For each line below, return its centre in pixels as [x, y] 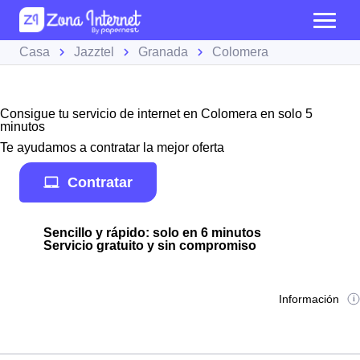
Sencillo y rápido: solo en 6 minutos [152, 233]
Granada [163, 52]
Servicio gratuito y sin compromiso [150, 245]
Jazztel [94, 52]
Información [309, 299]
